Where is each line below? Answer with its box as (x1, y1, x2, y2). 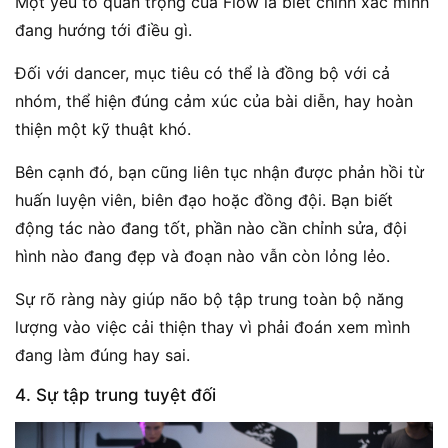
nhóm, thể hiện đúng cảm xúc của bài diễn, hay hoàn (15, 91, 413, 112)
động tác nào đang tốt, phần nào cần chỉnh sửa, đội (15, 218, 407, 239)
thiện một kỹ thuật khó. (15, 119, 191, 140)
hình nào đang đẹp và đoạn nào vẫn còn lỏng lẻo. (15, 246, 390, 267)
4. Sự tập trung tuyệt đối (15, 385, 216, 406)
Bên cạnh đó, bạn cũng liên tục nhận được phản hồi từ (15, 162, 424, 183)
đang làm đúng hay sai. (15, 345, 190, 366)
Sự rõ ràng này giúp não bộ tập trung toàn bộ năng (15, 289, 404, 310)
